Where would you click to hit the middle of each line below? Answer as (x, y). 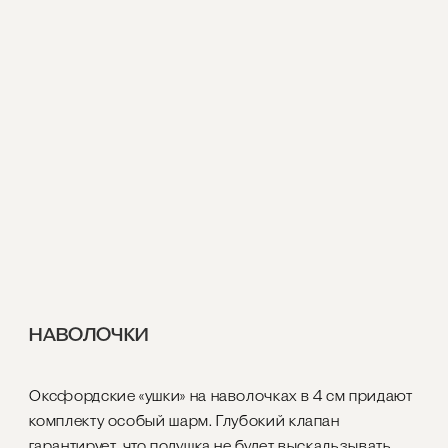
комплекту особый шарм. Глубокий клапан (184, 421)
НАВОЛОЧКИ (89, 334)
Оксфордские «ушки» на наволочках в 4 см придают (221, 396)
